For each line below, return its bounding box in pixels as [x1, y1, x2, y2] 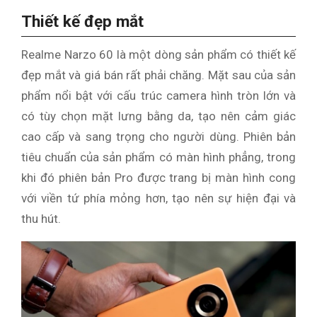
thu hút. [21, 212, 61, 226]
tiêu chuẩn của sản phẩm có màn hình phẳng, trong [21, 150, 296, 165]
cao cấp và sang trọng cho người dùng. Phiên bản [21, 129, 296, 144]
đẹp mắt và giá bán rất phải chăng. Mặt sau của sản [21, 68, 296, 83]
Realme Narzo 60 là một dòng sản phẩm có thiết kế [21, 47, 296, 62]
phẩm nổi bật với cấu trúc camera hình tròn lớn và [21, 88, 296, 103]
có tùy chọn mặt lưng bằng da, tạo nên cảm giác [21, 109, 296, 124]
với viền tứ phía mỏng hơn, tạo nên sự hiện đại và [21, 191, 296, 206]
